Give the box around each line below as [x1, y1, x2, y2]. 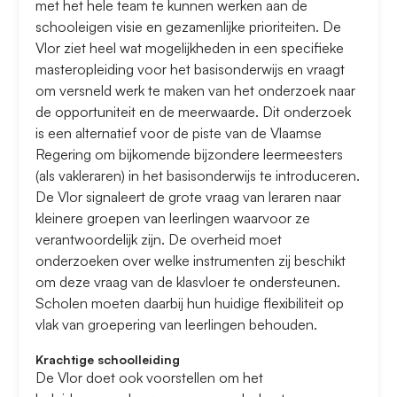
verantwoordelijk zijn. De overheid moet [35, 230, 282, 249]
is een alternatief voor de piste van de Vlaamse [35, 124, 322, 143]
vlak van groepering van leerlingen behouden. [35, 315, 317, 334]
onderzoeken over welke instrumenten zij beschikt [35, 252, 346, 270]
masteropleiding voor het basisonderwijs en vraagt [35, 60, 345, 79]
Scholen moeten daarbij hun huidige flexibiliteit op [35, 294, 344, 313]
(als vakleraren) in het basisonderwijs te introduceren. [35, 167, 360, 185]
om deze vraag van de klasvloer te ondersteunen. [35, 273, 340, 292]
